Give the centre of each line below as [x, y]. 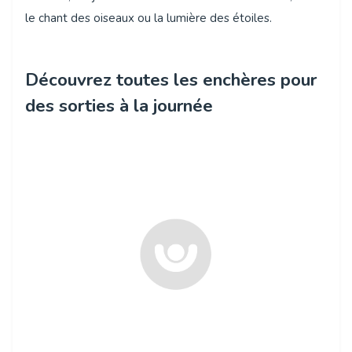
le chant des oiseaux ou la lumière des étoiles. [148, 18]
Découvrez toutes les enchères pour [171, 79]
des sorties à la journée [119, 105]
